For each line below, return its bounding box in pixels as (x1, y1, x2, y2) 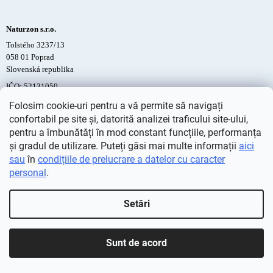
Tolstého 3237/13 (6, 40, 65, 50)
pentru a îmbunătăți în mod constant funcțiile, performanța (9, 127, 261, 138)
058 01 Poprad (6, 52, 54, 62)
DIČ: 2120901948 (6, 94, 66, 104)
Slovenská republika (6, 65, 74, 74)
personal (9, 167, 46, 179)
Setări (123, 198, 150, 210)
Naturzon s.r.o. (6, 24, 56, 34)
